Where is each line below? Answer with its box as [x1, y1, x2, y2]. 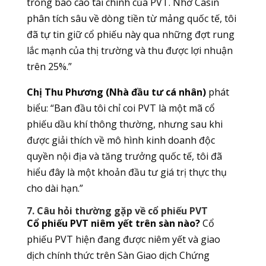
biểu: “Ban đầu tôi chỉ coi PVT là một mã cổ [26, 102, 215, 115]
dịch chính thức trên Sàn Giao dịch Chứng [26, 249, 210, 262]
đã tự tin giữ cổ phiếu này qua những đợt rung [26, 28, 235, 42]
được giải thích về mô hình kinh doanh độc [26, 134, 215, 147]
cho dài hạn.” [26, 182, 83, 195]
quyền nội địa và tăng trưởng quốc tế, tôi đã [26, 150, 222, 163]
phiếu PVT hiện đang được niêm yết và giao [26, 233, 220, 246]
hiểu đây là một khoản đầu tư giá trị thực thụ [26, 166, 227, 179]
